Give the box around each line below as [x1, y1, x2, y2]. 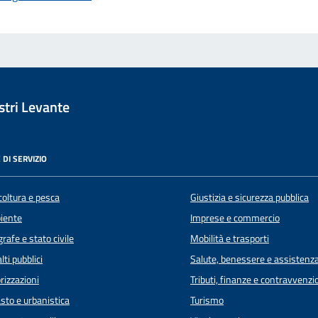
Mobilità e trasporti [190, 230, 269, 246]
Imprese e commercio [190, 209, 280, 226]
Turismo [190, 292, 224, 308]
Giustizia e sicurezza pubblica [190, 189, 309, 205]
